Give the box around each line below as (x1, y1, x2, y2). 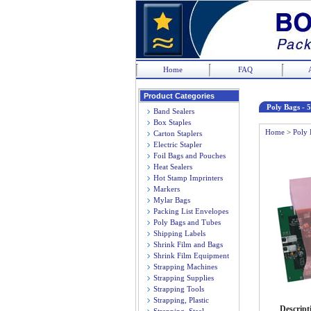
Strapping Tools (153, 285, 204, 293)
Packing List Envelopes (153, 207, 228, 215)
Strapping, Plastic (153, 296, 209, 304)
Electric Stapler (153, 140, 202, 149)
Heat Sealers (153, 162, 192, 171)
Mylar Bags (153, 196, 190, 204)
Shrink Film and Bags (153, 240, 223, 249)
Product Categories (144, 92, 215, 100)
